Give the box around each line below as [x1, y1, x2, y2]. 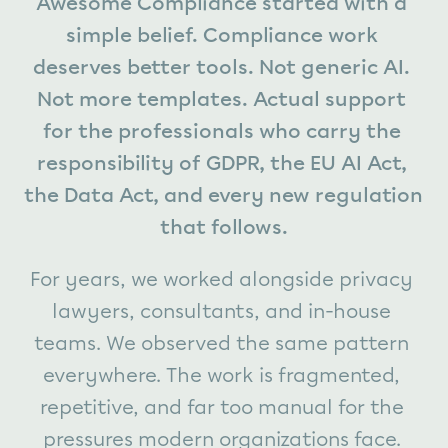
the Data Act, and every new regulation [24, 183, 423, 207]
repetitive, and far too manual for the [39, 395, 404, 419]
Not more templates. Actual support [37, 87, 406, 111]
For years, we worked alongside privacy [30, 267, 413, 291]
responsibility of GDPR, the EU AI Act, [36, 151, 407, 175]
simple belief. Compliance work [65, 23, 378, 47]
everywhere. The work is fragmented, [43, 363, 400, 387]
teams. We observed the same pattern [34, 331, 409, 355]
